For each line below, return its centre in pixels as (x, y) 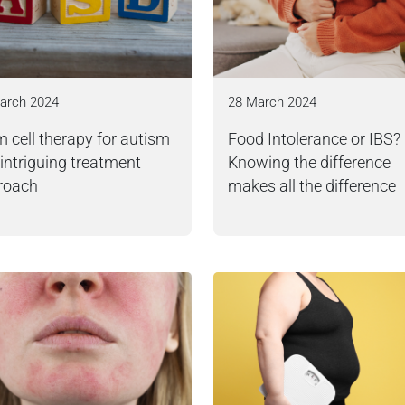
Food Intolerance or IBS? (314, 139)
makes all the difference (312, 186)
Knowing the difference (309, 163)
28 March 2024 (272, 102)
